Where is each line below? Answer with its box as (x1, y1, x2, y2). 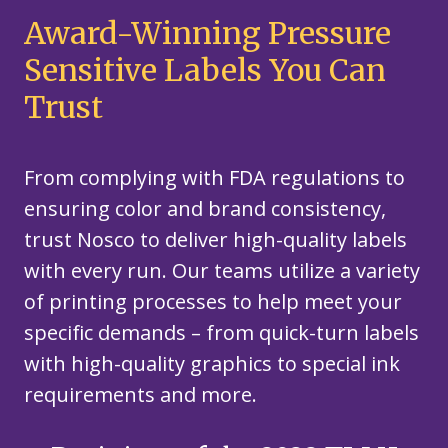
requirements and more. (24, 381, 257, 409)
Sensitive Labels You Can (24, 51, 386, 90)
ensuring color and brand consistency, (24, 195, 386, 223)
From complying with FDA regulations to (24, 164, 405, 192)
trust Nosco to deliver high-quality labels (24, 226, 407, 254)
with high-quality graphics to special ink (24, 350, 400, 378)
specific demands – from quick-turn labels (24, 319, 419, 347)
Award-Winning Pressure (24, 14, 391, 53)
